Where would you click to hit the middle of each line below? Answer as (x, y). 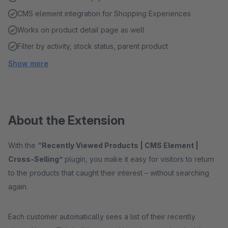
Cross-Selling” (35, 159)
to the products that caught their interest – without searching (109, 173)
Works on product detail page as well (81, 30)
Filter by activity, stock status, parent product (93, 46)
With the (23, 145)
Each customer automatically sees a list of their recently (102, 217)
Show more (28, 63)
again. (18, 187)
